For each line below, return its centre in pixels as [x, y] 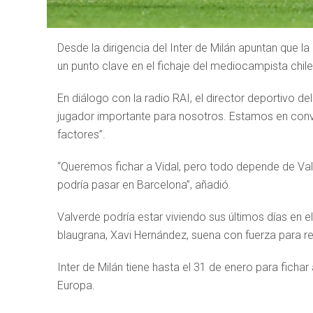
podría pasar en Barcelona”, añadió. [144, 185]
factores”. [81, 134]
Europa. [76, 285]
